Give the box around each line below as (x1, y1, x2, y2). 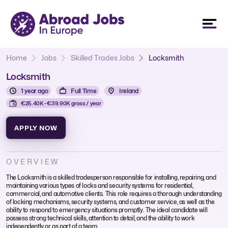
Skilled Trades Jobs (71, 53, 134, 62)
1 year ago (21, 87, 48, 95)
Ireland (119, 87, 138, 95)
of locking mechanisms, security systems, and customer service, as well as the (6, 197, 215, 206)
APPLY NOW (14, 123, 58, 132)
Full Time (71, 87, 97, 95)
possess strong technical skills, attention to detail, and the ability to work (6, 214, 195, 222)
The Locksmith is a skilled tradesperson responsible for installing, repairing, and (6, 173, 216, 181)
